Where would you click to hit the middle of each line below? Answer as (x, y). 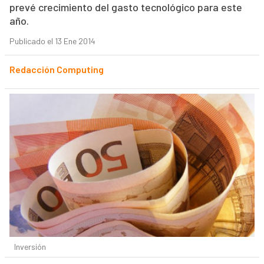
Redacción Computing (56, 70)
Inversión (30, 247)
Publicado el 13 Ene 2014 (52, 41)
